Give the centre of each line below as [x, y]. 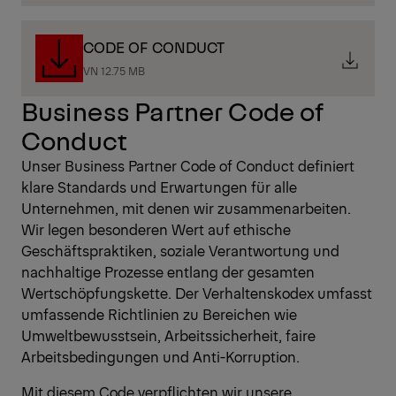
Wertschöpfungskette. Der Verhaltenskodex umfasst [197, 293]
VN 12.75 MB [114, 70]
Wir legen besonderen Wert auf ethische [156, 229]
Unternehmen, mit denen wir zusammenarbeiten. [186, 208]
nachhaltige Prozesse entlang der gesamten [168, 272]
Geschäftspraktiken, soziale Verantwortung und [180, 251]
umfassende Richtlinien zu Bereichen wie [159, 314]
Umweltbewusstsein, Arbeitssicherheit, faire [168, 335]
